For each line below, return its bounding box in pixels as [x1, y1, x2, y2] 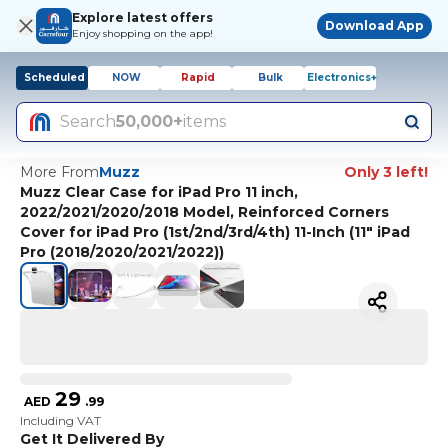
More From [20, 163, 99, 181]
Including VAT [20, 413, 101, 429]
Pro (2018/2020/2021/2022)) [20, 243, 224, 261]
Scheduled [23, 71, 85, 84]
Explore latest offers [72, 10, 213, 25]
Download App [325, 18, 424, 33]
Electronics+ [307, 71, 377, 84]
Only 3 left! [344, 163, 428, 181]
